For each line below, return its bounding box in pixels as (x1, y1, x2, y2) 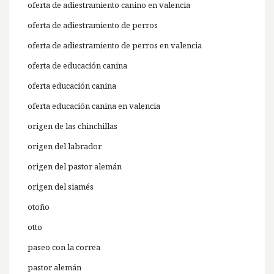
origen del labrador (28, 141, 102, 152)
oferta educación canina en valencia (28, 100, 160, 112)
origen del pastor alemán (28, 161, 122, 172)
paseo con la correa (28, 242, 100, 253)
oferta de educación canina (28, 60, 127, 72)
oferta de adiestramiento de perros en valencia (28, 40, 202, 51)
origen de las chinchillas (28, 120, 117, 132)
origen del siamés (28, 181, 94, 193)
